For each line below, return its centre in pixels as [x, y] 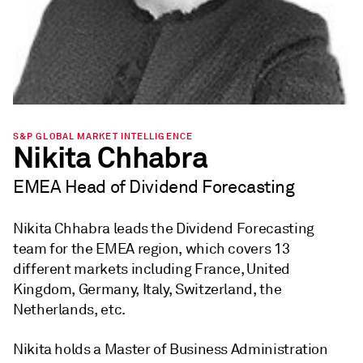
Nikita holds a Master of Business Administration [171, 349]
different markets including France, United [152, 269]
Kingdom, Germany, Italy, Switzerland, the [147, 289]
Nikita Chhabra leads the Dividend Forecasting [164, 228]
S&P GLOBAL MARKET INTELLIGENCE [103, 136]
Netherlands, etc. [69, 309]
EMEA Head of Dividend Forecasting [154, 186]
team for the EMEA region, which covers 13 [152, 248]
